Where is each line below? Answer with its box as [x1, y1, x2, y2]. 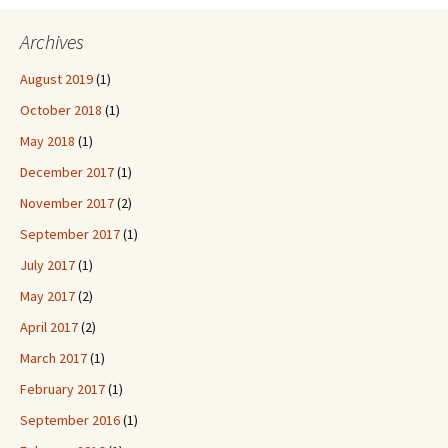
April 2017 [20, 318, 78, 336]
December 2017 [20, 163, 114, 181]
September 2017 [20, 225, 120, 243]
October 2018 [20, 101, 102, 119]
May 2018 [20, 132, 75, 150]
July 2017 [20, 256, 75, 274]
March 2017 [20, 349, 87, 367]
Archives [20, 29, 84, 54]
